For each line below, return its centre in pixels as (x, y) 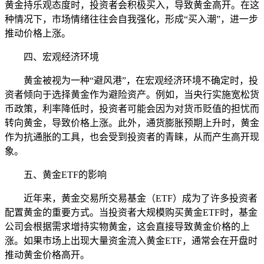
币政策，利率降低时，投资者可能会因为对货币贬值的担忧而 (132, 108)
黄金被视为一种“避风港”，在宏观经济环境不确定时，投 (141, 80)
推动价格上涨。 (38, 33)
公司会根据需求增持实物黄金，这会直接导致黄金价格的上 (127, 226)
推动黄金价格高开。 (47, 255)
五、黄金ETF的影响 (65, 174)
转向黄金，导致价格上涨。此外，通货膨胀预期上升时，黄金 (132, 123)
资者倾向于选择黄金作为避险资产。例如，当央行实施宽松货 (132, 94)
